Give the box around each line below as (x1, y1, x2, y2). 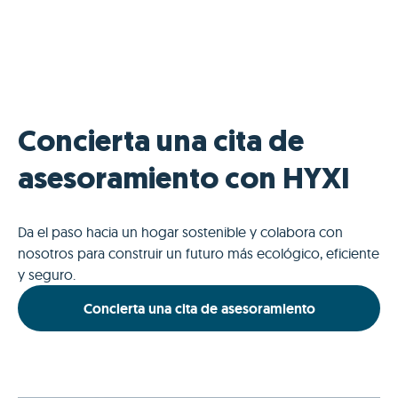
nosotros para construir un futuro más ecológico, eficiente (18, 244, 379, 263)
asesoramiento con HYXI (18, 165, 350, 197)
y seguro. (18, 266, 76, 284)
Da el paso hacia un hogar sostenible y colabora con (18, 223, 343, 242)
